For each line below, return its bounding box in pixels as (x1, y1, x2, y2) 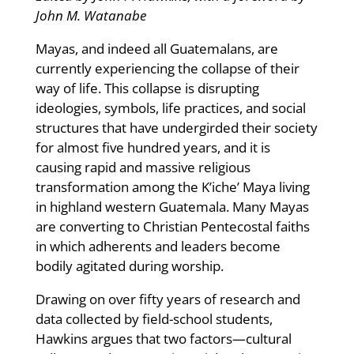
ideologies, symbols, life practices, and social (35, 98, 306, 117)
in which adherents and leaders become (35, 236, 281, 255)
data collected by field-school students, (35, 309, 273, 328)
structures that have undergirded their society (35, 118, 318, 137)
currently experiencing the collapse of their (35, 58, 299, 77)
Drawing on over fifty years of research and (35, 289, 300, 308)
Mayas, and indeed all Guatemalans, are (35, 39, 278, 58)
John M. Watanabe (35, 6, 146, 24)
